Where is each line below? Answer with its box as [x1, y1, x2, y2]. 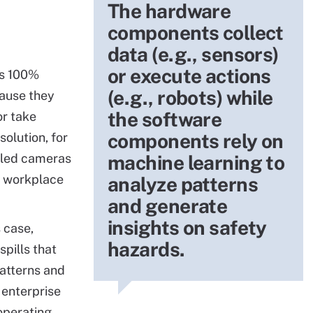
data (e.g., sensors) [108, 43, 279, 66]
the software [108, 108, 222, 131]
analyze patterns [108, 173, 259, 196]
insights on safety [108, 216, 267, 239]
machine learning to [108, 151, 285, 174]
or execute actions [108, 64, 271, 87]
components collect [108, 21, 284, 44]
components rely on [108, 129, 284, 152]
